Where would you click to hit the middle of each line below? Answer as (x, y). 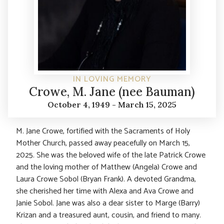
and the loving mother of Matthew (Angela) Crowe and (106, 167)
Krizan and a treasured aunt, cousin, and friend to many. (108, 215)
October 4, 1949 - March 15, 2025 (112, 104)
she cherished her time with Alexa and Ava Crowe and (105, 191)
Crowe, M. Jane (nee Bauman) (112, 91)
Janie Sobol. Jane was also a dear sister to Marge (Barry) (108, 203)
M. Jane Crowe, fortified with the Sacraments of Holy (103, 131)
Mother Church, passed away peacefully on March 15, (103, 143)
